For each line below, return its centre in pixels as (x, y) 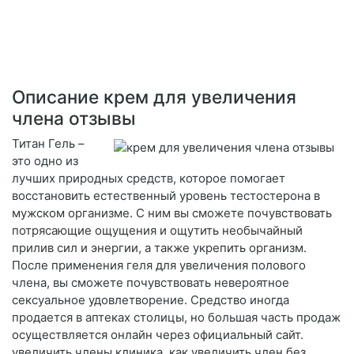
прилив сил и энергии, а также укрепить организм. (159, 248)
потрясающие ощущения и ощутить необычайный (157, 231)
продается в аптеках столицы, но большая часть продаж (176, 318)
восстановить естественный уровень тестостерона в (166, 196)
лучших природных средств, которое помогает (149, 179)
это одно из (45, 161)
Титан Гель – (48, 144)
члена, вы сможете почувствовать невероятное (151, 283)
